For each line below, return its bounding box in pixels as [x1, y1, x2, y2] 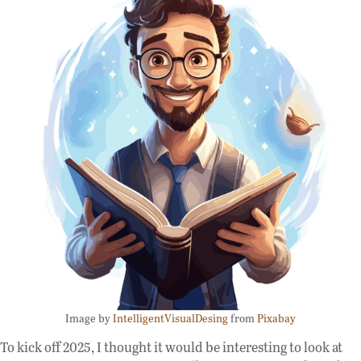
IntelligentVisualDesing [113, 309, 228, 326]
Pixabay [257, 309, 296, 326]
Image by [65, 309, 113, 326]
